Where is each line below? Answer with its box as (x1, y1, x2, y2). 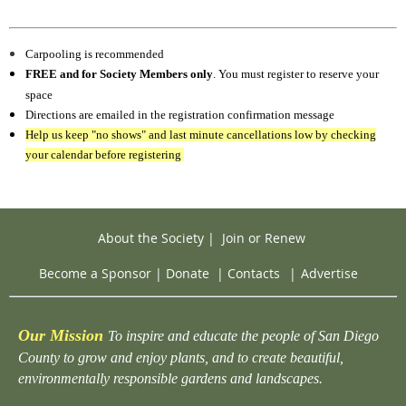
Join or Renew (221, 228, 305, 246)
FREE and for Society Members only (25, 66, 213, 81)
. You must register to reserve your (213, 66, 379, 81)
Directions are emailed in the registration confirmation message (25, 107, 334, 121)
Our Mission (18, 325, 103, 344)
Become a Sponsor (39, 265, 151, 283)
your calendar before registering (25, 147, 184, 161)
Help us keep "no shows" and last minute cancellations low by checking (25, 127, 376, 141)
